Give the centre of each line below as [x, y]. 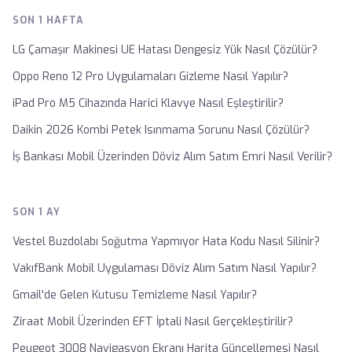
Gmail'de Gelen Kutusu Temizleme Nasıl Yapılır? [135, 295]
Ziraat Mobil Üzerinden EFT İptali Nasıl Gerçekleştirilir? [153, 322]
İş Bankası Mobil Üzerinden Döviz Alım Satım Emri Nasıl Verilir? [172, 157]
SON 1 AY [37, 212]
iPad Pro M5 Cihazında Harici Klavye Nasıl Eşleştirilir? [148, 103]
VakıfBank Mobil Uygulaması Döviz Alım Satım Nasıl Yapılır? [165, 268]
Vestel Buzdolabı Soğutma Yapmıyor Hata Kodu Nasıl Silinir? [166, 242]
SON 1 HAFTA [48, 20]
